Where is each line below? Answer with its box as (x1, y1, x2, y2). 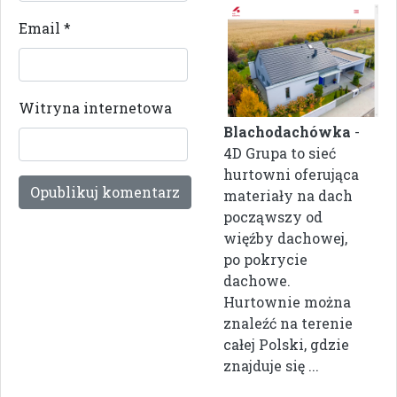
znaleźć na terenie (223, 314, 353, 333)
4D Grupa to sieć (223, 144, 336, 163)
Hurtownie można (223, 292, 351, 312)
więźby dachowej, (223, 229, 347, 248)
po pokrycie (223, 250, 307, 269)
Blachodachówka (223, 122, 351, 142)
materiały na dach (223, 186, 353, 206)
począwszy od (223, 207, 323, 227)
